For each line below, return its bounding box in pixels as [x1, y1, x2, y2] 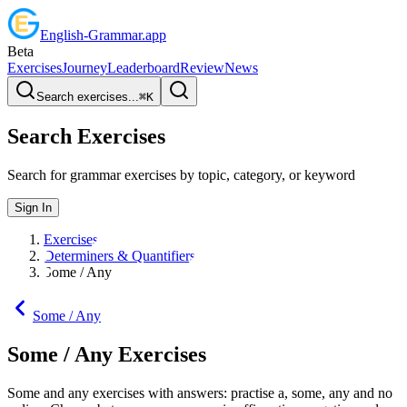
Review [180, 60, 224, 75]
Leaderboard [107, 60, 180, 75]
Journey [62, 60, 107, 75]
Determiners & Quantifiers [44, 247, 195, 263]
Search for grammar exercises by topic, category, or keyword [7, 166, 355, 183]
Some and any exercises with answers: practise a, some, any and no [7, 384, 392, 401]
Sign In [15, 200, 52, 214]
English [40, 27, 84, 43]
